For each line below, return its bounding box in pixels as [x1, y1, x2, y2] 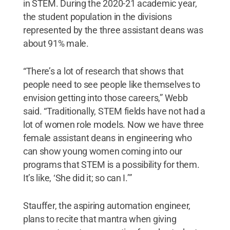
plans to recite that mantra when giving [23, 213, 177, 224]
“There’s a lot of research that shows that [23, 65, 184, 76]
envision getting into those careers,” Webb [23, 92, 188, 103]
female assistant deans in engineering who [23, 132, 192, 143]
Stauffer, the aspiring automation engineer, [23, 200, 191, 211]
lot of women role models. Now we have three [23, 119, 204, 130]
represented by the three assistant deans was [23, 24, 203, 35]
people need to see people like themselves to [23, 79, 200, 90]
